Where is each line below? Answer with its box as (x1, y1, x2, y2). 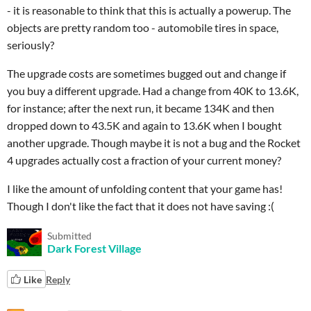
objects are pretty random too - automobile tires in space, (7, 21, 278, 34)
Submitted (47, 230, 92, 242)
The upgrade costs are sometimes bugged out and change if (7, 67, 286, 80)
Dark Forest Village (47, 242, 142, 255)
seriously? (7, 38, 54, 51)
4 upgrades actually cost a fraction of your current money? (7, 153, 281, 167)
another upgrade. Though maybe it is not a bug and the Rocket (7, 136, 301, 149)
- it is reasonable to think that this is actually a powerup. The (7, 3, 291, 17)
